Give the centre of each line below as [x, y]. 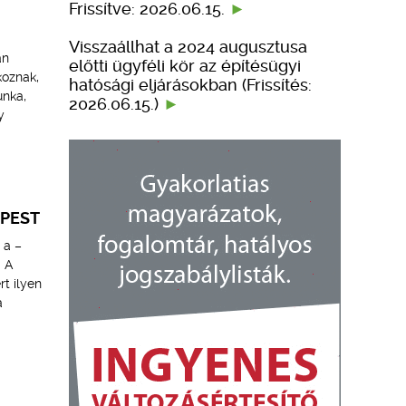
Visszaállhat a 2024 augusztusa [188, 46]
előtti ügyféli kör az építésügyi [185, 65]
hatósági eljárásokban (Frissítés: [190, 84]
